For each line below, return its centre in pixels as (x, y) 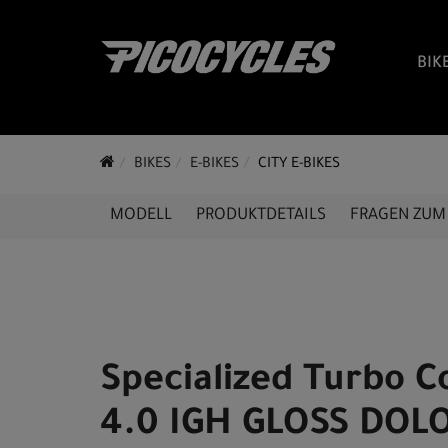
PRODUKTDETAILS (261, 216)
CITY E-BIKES (299, 165)
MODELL (141, 216)
